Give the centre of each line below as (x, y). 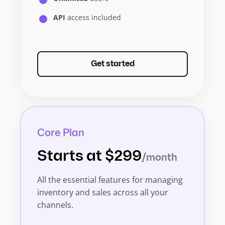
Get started (113, 65)
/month (159, 158)
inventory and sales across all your (103, 192)
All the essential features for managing (110, 180)
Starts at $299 (89, 157)
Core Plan (61, 133)
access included (93, 18)
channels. (55, 205)
